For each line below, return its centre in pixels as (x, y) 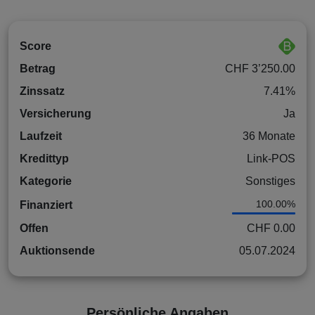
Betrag (38, 69)
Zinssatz (42, 91)
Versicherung (56, 114)
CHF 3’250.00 (260, 69)
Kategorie (46, 181)
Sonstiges (270, 181)
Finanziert (46, 205)
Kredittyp (44, 159)
